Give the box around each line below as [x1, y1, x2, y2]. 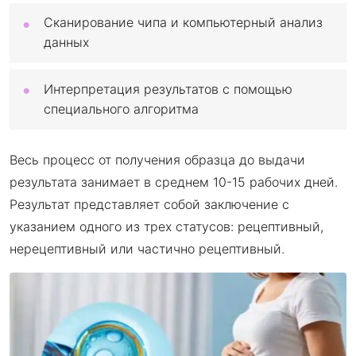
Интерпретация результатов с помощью [44, 81, 292, 97]
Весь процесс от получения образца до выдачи [10, 151, 305, 168]
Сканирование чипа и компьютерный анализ [44, 14, 323, 31]
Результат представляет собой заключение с [10, 195, 289, 212]
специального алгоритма [44, 101, 199, 117]
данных [44, 34, 89, 51]
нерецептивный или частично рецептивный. [10, 240, 284, 257]
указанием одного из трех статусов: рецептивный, [10, 218, 323, 234]
